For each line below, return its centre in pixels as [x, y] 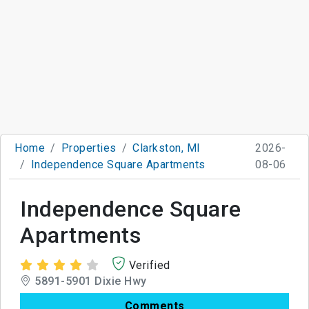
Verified [149, 265]
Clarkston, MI [167, 148]
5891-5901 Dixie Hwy [89, 281]
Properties [89, 148]
